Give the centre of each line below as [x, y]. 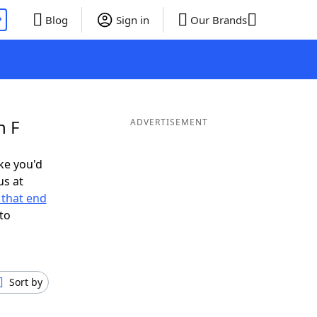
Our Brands [218, 20]
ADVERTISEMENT [169, 122]
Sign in [132, 20]
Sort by [26, 282]
